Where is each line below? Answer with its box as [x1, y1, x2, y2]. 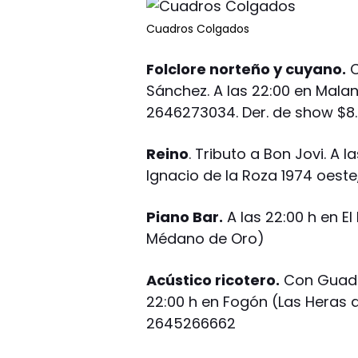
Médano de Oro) [146, 228, 265, 249]
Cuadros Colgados [146, 20, 250, 37]
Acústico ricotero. [146, 269, 280, 290]
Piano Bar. [146, 206, 224, 227]
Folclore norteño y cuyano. [146, 58, 347, 79]
